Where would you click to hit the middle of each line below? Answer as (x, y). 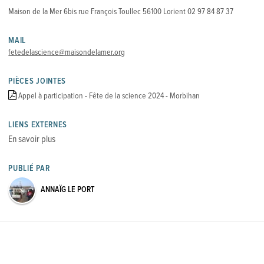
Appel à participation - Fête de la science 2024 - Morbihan (109, 96)
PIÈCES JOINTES (37, 82)
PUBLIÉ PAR (29, 169)
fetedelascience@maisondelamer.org (67, 53)
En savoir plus (32, 140)
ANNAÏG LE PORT (68, 190)
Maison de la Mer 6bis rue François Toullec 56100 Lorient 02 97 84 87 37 (121, 12)
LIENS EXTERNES (38, 125)
